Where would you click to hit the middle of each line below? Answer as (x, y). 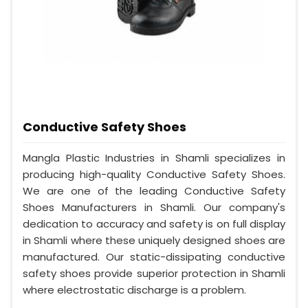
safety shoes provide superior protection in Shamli (154, 273)
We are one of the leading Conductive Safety (154, 190)
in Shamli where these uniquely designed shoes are (154, 240)
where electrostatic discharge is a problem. (134, 289)
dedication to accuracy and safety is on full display (154, 223)
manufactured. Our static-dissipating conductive (154, 256)
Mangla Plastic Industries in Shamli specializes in (154, 157)
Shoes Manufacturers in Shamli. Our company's (154, 207)
